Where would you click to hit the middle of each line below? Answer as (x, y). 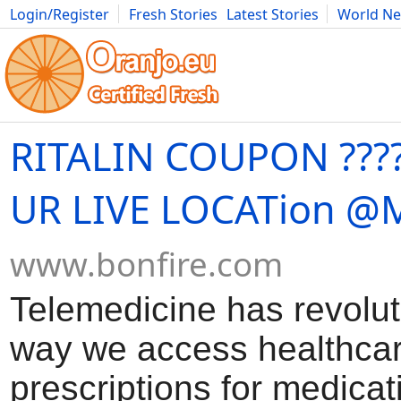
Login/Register (60, 14)
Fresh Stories (173, 14)
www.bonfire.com (146, 264)
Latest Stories (273, 14)
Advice (259, 34)
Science (316, 34)
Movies (34, 34)
